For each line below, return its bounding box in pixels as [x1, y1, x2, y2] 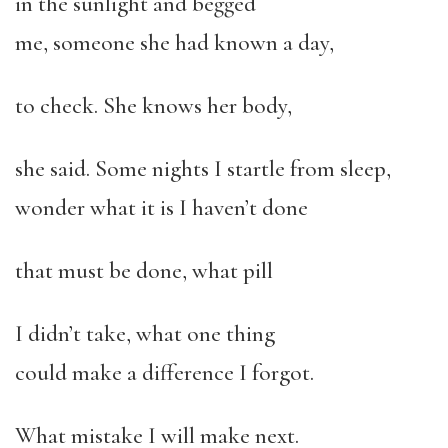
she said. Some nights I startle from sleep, [15, 155, 391, 183]
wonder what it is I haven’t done [15, 194, 308, 222]
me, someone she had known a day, [15, 29, 334, 57]
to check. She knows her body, [15, 92, 292, 120]
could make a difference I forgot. [15, 359, 314, 387]
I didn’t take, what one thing [15, 320, 275, 348]
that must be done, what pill [15, 257, 273, 285]
